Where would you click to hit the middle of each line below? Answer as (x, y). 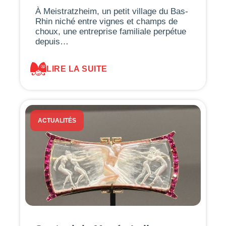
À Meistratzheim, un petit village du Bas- (112, 12)
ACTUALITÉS (57, 121)
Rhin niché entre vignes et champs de (106, 22)
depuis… (52, 42)
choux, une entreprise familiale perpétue (111, 32)
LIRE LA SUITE (77, 69)
